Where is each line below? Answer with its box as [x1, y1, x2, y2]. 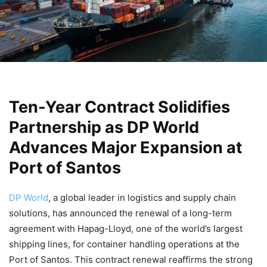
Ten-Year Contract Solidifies [9, 97, 230, 117]
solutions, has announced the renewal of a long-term [9, 207, 232, 219]
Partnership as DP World [9, 117, 199, 138]
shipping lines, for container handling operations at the [9, 238, 240, 250]
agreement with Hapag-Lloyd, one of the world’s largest [9, 223, 243, 235]
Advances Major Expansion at [9, 138, 242, 158]
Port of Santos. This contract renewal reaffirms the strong [9, 254, 253, 266]
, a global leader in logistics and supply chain [48, 192, 236, 204]
